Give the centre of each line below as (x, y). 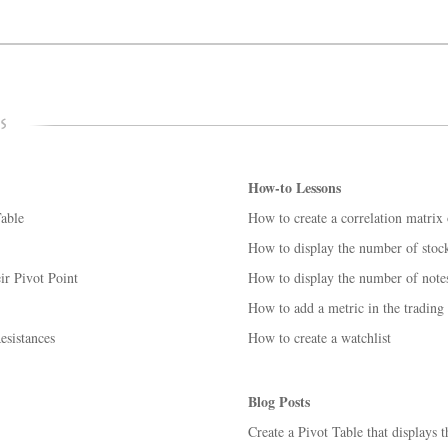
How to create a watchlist (319, 337)
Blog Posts (279, 401)
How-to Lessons (294, 187)
